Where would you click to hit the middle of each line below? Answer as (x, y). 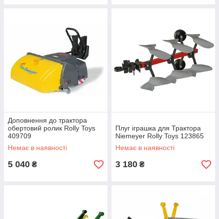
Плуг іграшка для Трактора (158, 128)
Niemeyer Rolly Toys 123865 (160, 136)
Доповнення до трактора (47, 120)
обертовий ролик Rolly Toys (52, 128)
